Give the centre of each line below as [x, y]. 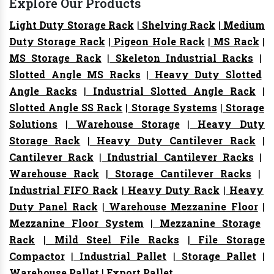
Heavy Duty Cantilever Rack [172, 141]
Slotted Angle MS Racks [75, 75]
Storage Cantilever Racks [180, 174]
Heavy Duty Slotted [205, 75]
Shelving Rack [177, 25]
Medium [243, 25]
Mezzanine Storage [207, 223]
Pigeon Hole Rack [157, 42]
